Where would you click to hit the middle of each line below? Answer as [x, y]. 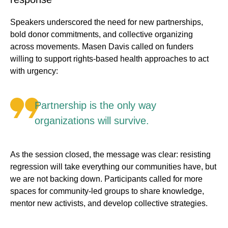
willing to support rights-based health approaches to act [109, 59]
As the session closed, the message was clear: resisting [110, 155]
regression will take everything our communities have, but [113, 167]
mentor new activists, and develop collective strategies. [109, 204]
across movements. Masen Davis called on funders [102, 47]
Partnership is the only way [95, 106]
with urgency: [34, 71]
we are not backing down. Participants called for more [106, 179]
